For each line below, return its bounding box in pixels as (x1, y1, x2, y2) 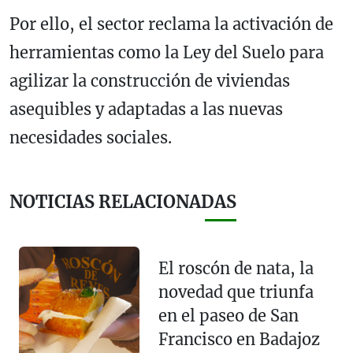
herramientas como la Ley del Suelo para (9, 43, 324, 63)
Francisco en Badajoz (158, 329, 320, 349)
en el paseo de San (158, 305, 299, 325)
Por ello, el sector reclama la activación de (9, 14, 333, 35)
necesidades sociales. (9, 128, 172, 148)
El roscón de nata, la (158, 258, 314, 278)
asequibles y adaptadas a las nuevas (9, 99, 283, 120)
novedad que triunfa (158, 281, 314, 302)
